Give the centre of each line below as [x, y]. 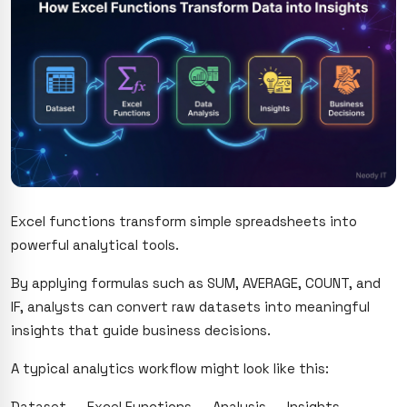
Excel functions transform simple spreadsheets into [184, 221]
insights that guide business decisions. [141, 330]
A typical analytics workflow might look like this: [170, 368]
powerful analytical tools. [95, 244]
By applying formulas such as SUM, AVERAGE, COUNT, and [196, 283]
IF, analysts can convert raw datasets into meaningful [190, 306]
